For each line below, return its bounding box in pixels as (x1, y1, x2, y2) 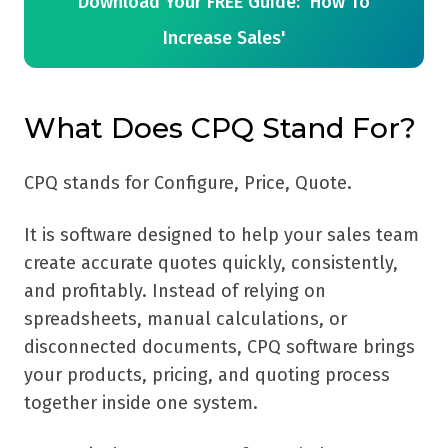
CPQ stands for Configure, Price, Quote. (24, 172, 352, 195)
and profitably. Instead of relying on (24, 280, 326, 303)
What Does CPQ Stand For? (24, 111, 416, 146)
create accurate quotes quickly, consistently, (24, 252, 398, 275)
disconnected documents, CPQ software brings (24, 336, 415, 359)
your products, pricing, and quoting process (24, 364, 390, 387)
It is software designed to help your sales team (24, 224, 419, 247)
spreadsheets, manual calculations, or (24, 308, 347, 331)
